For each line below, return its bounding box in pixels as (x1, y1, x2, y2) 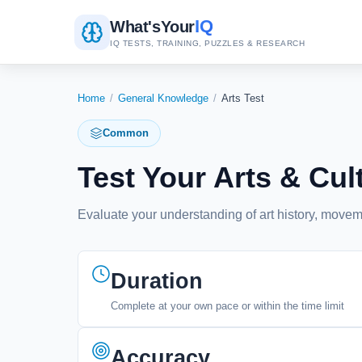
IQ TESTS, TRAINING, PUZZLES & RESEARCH (110, 38, 305, 48)
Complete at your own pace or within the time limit (111, 300, 344, 312)
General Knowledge (118, 92, 208, 104)
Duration (111, 269, 203, 293)
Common (103, 127, 149, 139)
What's (110, 17, 161, 36)
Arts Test (221, 92, 264, 104)
